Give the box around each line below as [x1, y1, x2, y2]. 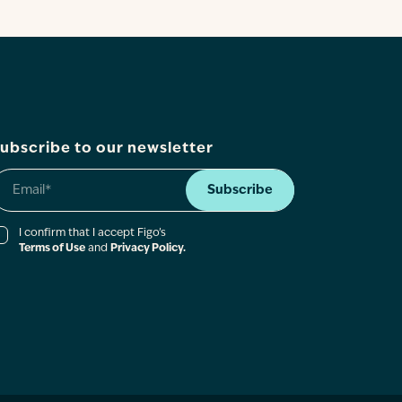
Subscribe [207, 183, 274, 197]
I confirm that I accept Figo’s [19, 228, 167, 239]
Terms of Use [19, 243, 86, 254]
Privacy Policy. [110, 243, 187, 254]
